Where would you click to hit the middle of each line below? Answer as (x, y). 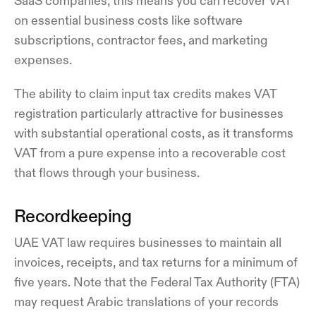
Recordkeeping (73, 215)
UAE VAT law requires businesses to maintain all (148, 242)
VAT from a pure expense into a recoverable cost (150, 153)
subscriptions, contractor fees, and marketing (141, 40)
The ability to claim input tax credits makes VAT (145, 93)
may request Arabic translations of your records (146, 302)
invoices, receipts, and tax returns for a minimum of (156, 262)
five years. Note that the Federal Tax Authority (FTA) (157, 282)
